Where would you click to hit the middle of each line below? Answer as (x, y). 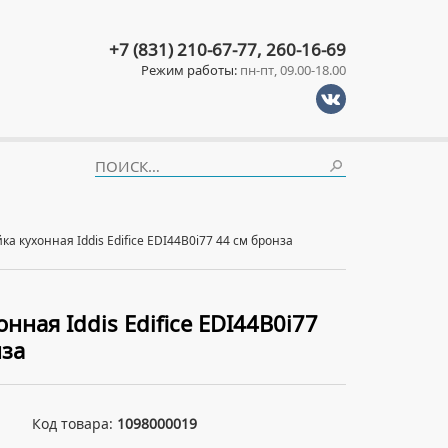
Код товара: (74, 423)
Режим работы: (189, 70)
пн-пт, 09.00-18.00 (291, 70)
